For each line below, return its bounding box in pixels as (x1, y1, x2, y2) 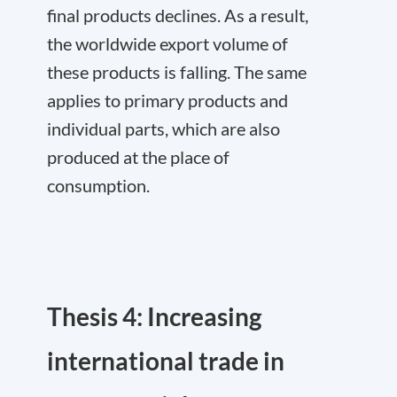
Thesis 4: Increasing (47, 300, 261, 331)
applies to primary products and (47, 89, 288, 111)
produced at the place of (47, 145, 230, 167)
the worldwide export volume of (47, 32, 288, 54)
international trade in (47, 345, 284, 376)
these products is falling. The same (47, 60, 307, 82)
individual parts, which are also (47, 117, 280, 139)
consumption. (47, 174, 150, 196)
